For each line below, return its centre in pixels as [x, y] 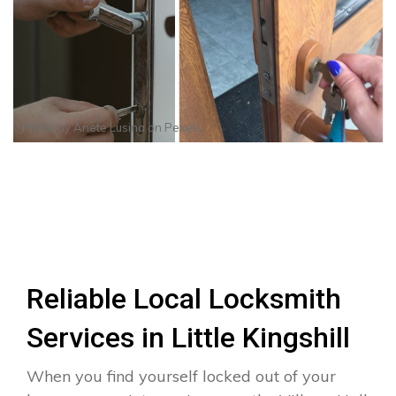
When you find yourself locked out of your [181, 376]
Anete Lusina [109, 127]
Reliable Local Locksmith [184, 298]
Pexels [183, 127]
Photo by [48, 127]
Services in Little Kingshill [188, 337]
